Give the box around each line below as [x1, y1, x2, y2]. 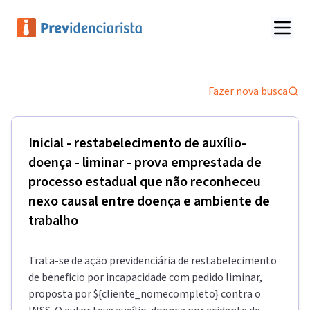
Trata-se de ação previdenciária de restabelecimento [28, 253, 277, 268]
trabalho [28, 211, 78, 230]
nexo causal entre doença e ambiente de [28, 192, 270, 211]
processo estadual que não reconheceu [28, 172, 261, 192]
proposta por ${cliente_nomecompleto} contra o [28, 286, 261, 302]
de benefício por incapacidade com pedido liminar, [28, 270, 262, 285]
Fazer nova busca [208, 84, 288, 99]
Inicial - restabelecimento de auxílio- [28, 134, 246, 153]
